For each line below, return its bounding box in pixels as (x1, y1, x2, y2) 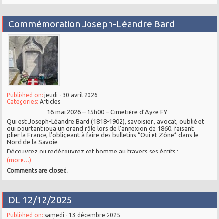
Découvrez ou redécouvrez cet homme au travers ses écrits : (7, 148, 179, 155)
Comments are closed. (7, 167, 68, 174)
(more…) (7, 157, 32, 164)
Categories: (7, 98, 40, 105)
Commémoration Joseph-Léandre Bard (8, 19, 175, 30)
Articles (40, 98, 61, 105)
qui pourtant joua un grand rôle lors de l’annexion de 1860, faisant (7, 125, 194, 132)
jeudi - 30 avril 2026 (44, 92, 98, 99)
